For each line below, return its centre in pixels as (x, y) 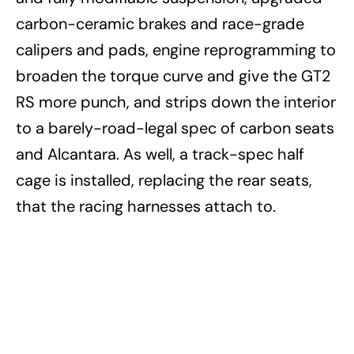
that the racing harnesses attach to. (146, 206)
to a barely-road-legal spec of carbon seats (175, 128)
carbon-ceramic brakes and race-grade (160, 23)
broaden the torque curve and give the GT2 (173, 75)
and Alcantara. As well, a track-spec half (160, 154)
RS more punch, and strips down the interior (176, 102)
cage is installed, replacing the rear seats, (164, 180)
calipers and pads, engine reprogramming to (176, 49)
